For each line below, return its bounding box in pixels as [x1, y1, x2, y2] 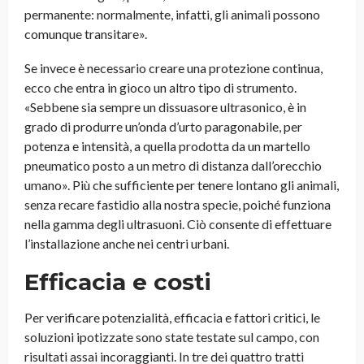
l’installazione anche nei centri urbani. [24, 236, 229, 252]
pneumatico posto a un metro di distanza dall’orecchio [24, 158, 322, 174]
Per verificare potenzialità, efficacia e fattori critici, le [24, 310, 320, 326]
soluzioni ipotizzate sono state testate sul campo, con [24, 329, 319, 345]
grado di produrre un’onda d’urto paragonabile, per [24, 119, 302, 135]
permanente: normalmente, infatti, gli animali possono [24, 6, 320, 23]
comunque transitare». [24, 26, 147, 42]
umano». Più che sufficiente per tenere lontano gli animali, [24, 177, 339, 193]
